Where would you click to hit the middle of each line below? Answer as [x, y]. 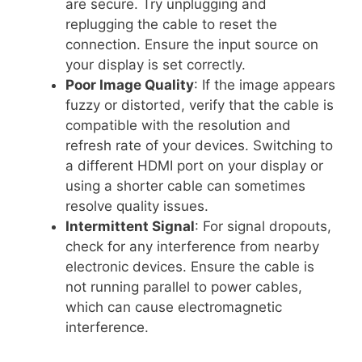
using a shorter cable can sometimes [185, 185]
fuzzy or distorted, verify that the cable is [200, 105]
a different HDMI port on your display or [194, 165]
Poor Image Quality [130, 84]
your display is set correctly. [156, 64]
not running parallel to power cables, [184, 286]
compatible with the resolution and [178, 125]
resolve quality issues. [137, 206]
